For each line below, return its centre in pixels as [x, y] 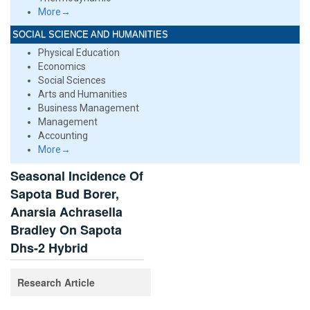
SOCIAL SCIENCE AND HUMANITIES [90, 34]
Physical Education [79, 53]
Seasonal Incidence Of [77, 176]
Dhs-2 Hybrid [49, 248]
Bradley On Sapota [66, 230]
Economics [62, 66]
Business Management [89, 108]
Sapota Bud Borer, [65, 194]
